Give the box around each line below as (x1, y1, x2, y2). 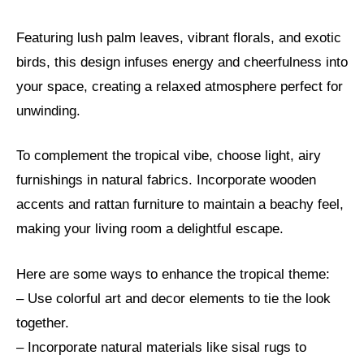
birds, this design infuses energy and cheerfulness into (16, 54, 348, 70)
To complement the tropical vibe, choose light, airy (16, 148, 321, 164)
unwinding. (16, 102, 80, 119)
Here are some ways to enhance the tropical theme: (16, 266, 330, 282)
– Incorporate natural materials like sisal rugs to (16, 339, 306, 355)
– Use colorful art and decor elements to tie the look (16, 290, 331, 306)
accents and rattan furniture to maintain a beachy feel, (16, 197, 344, 213)
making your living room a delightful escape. (16, 221, 284, 237)
